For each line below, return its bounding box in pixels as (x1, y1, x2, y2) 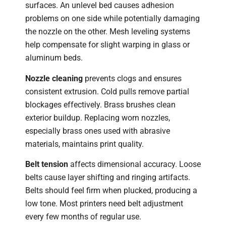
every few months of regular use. (25, 211, 141, 221)
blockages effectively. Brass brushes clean (25, 99, 176, 109)
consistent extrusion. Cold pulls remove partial (25, 86, 189, 96)
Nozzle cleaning (25, 73, 83, 83)
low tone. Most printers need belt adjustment (25, 198, 183, 208)
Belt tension (25, 159, 68, 169)
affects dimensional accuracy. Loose (68, 159, 201, 169)
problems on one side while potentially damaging (25, 14, 200, 24)
